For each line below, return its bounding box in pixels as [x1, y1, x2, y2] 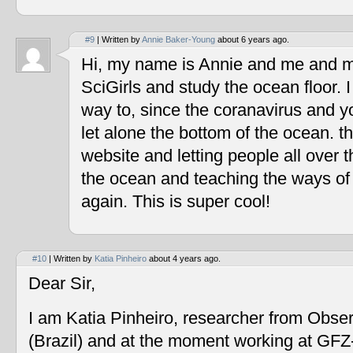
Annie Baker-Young [142, 35, 215, 45]
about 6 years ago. [215, 35, 289, 45]
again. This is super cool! [81, 192, 270, 212]
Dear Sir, [28, 274, 95, 294]
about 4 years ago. [147, 254, 221, 264]
